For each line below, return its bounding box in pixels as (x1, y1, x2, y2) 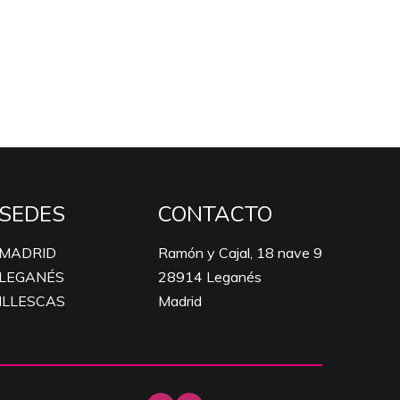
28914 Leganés (158, 268, 262, 286)
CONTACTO (158, 200, 272, 229)
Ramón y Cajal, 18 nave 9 (158, 244, 322, 262)
